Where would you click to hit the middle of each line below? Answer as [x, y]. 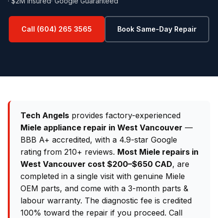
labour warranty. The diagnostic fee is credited [106, 200]
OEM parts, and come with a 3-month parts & [104, 188]
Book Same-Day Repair [157, 29]
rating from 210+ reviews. [69, 152]
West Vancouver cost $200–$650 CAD [96, 164]
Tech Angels [45, 115]
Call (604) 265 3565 [57, 29]
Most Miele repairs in [158, 152]
